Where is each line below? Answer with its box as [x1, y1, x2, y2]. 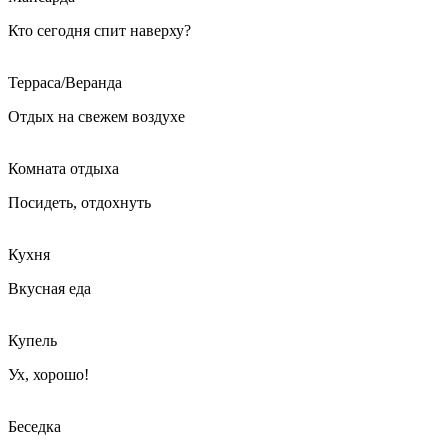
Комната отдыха [8, 160, 119, 178]
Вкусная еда [8, 280, 91, 298]
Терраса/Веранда [8, 74, 122, 92]
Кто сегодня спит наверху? [8, 22, 191, 40]
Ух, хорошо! [8, 366, 89, 384]
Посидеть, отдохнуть [8, 194, 151, 212]
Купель [8, 332, 57, 350]
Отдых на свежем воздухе [8, 108, 185, 126]
